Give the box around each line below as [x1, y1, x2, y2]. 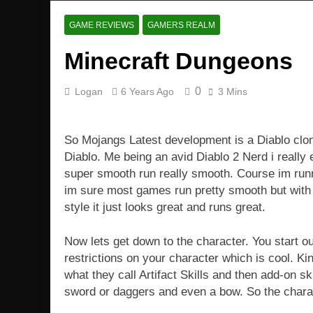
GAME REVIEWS [69, 20, 134, 31]
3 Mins [218, 86, 247, 98]
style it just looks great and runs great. [64, 200, 265, 214]
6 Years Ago [121, 86, 174, 98]
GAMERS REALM [147, 20, 215, 31]
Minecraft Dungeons [64, 48, 293, 75]
